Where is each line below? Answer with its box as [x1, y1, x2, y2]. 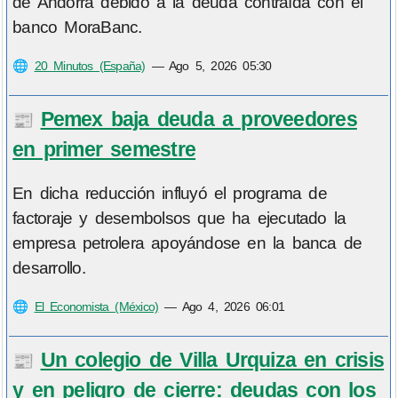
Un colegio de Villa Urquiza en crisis [40, 347, 385, 371]
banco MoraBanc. [12, 18, 142, 37]
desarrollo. [12, 259, 85, 278]
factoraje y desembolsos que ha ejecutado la [12, 209, 346, 228]
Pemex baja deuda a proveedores [40, 107, 357, 131]
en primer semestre [12, 137, 196, 161]
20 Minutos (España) [34, 59, 146, 74]
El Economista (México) [34, 299, 159, 314]
